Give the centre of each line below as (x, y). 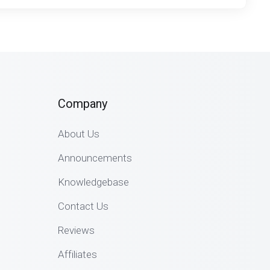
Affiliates (77, 254)
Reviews (76, 230)
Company (82, 104)
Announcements (95, 158)
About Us (78, 134)
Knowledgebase (93, 182)
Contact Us (83, 206)
